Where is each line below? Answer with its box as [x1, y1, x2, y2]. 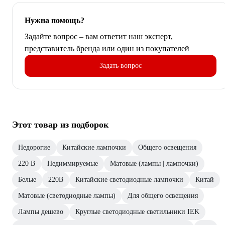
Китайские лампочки [62, 144, 126, 152]
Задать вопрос [99, 62, 142, 70]
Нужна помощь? [25, 16, 84, 25]
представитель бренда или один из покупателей [25, 44, 189, 53]
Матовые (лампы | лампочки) [110, 160, 198, 168]
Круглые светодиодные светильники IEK [75, 208, 199, 216]
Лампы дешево [18, 208, 63, 216]
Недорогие [18, 144, 50, 152]
